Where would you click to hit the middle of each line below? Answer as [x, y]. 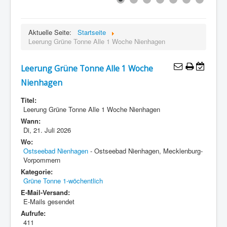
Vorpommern [42, 160]
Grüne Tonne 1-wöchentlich [63, 180]
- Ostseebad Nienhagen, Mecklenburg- [145, 150]
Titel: [29, 100]
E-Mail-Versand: [45, 192]
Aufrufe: [33, 213]
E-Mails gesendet [49, 201]
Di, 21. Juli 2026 [47, 130]
